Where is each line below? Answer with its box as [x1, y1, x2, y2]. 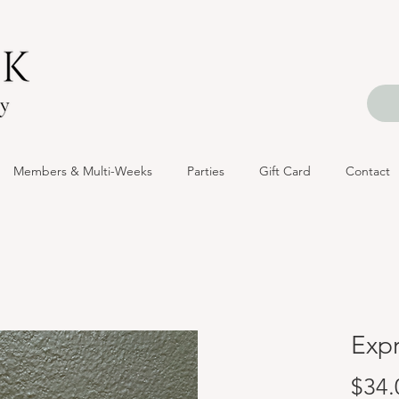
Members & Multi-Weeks [12, 163, 152, 179]
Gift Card [258, 163, 311, 179]
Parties [186, 163, 224, 179]
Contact [345, 163, 390, 179]
